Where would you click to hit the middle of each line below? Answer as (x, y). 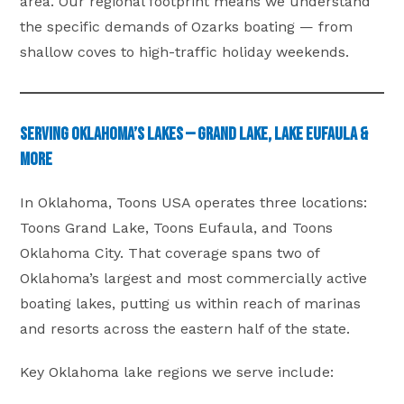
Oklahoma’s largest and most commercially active (194, 278)
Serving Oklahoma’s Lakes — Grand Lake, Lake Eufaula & (194, 134)
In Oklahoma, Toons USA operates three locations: (194, 202)
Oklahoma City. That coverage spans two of (170, 252)
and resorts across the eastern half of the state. (185, 328)
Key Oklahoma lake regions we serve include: (177, 372)
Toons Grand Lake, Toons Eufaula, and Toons (177, 227)
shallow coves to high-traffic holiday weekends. (185, 51)
